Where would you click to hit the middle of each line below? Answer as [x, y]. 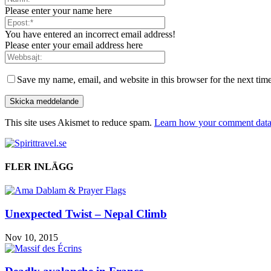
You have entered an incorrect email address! [90, 34]
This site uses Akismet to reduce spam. [80, 122]
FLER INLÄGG [39, 166]
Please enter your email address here [74, 45]
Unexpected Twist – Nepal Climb [86, 214]
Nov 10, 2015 [31, 237]
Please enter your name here [58, 10]
